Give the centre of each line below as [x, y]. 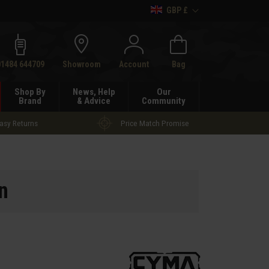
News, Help [94, 92]
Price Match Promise [155, 123]
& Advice [94, 101]
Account [134, 64]
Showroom [82, 64]
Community [164, 101]
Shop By [30, 92]
